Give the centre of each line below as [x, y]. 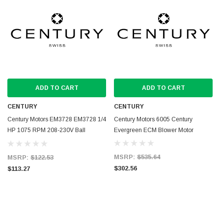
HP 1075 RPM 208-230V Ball [46, 130]
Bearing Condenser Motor [42, 141]
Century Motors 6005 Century [153, 119]
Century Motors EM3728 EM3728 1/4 [57, 119]
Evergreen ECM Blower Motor [154, 130]
